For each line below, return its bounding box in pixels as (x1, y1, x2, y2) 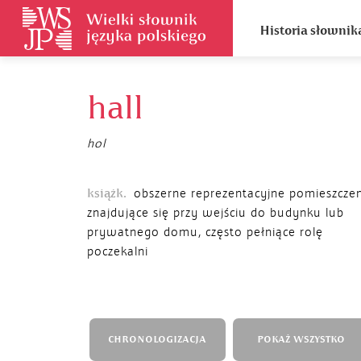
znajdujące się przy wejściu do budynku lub (87, 205, 344, 220)
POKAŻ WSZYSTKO (256, 334, 345, 346)
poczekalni (87, 244, 148, 259)
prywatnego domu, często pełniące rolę (87, 225, 323, 239)
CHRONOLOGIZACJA (108, 334, 206, 346)
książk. (87, 185, 127, 201)
